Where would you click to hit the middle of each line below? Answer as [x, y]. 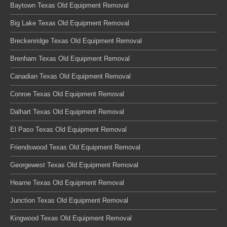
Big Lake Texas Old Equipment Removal [70, 23]
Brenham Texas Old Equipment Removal [70, 59]
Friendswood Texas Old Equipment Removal [75, 147]
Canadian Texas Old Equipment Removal [70, 76]
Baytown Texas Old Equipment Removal [69, 5]
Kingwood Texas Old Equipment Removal [71, 218]
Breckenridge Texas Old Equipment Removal [76, 41]
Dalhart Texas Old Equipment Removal [67, 112]
